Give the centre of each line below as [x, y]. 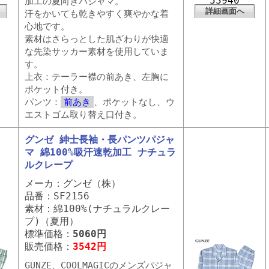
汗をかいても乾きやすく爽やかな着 [97, 14]
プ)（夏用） [52, 221]
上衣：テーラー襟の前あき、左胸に [97, 77]
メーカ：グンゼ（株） [73, 183]
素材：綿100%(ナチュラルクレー [97, 209]
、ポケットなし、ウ [134, 102]
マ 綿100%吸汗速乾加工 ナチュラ [100, 152]
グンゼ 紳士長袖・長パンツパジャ [100, 140]
